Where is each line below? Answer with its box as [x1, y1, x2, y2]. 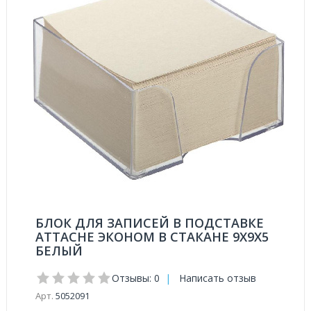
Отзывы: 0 [112, 271, 160, 285]
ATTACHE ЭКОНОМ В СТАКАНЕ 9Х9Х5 [35, 228, 269, 245]
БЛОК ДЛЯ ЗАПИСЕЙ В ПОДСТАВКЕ [35, 215, 264, 231]
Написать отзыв [179, 271, 256, 285]
